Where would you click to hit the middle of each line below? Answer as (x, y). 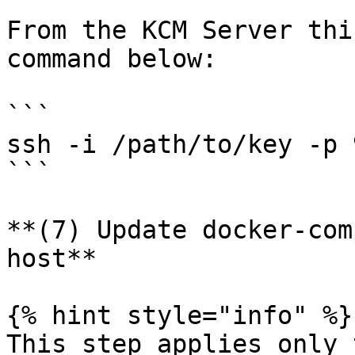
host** (52, 258)
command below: (112, 59)
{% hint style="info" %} (179, 315)
